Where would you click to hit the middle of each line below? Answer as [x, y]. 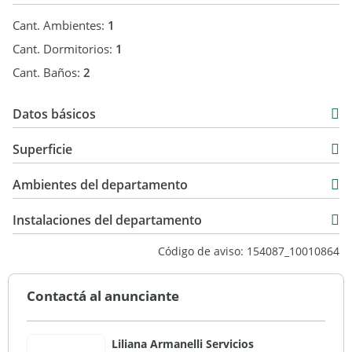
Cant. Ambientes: [60, 25]
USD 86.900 [85, 183]
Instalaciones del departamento [107, 220]
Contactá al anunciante [103, 296]
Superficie [42, 149]
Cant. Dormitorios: [64, 49]
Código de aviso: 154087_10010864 [249, 251]
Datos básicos [54, 114]
